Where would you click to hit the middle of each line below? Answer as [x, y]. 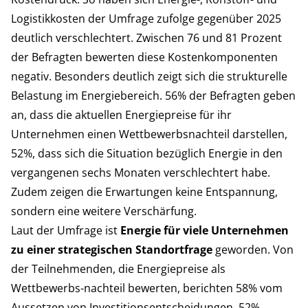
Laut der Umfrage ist [66, 230]
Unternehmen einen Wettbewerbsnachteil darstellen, [149, 134]
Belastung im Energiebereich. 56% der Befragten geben [153, 95]
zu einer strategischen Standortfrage [112, 249]
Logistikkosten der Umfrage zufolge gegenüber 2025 [146, 18]
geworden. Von [253, 249]
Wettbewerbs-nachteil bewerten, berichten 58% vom [147, 288]
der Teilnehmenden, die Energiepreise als [118, 268]
